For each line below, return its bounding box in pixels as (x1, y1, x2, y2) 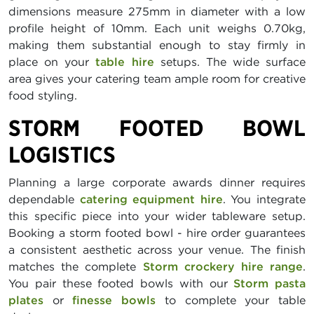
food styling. (8, 88, 77, 103)
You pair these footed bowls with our (8, 276, 234, 291)
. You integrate (222, 192, 306, 207)
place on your (8, 55, 96, 69)
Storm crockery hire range (142, 259, 303, 274)
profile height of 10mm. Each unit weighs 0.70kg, (8, 21, 306, 36)
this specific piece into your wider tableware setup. (8, 209, 306, 224)
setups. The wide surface (153, 55, 306, 69)
